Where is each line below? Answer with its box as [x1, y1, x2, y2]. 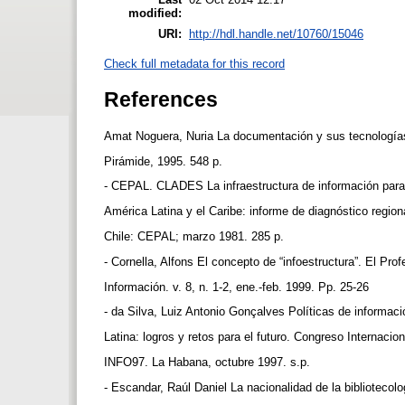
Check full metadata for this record [104, 56, 285, 71]
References [104, 87, 218, 111]
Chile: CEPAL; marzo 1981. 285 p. [104, 230, 287, 244]
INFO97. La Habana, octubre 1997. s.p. [104, 355, 314, 370]
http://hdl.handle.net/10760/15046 [189, 26, 363, 41]
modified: [128, 5, 182, 20]
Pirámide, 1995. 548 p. [104, 154, 226, 168]
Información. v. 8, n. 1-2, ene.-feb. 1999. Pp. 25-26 [104, 279, 372, 294]
